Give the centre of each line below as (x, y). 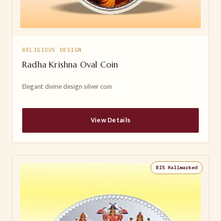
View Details (110, 120)
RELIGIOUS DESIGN (52, 50)
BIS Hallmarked (177, 167)
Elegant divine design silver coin (67, 87)
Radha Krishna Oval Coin (70, 64)
